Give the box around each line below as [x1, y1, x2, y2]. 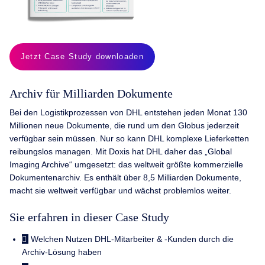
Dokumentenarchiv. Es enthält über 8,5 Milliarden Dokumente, [9, 173, 241, 183]
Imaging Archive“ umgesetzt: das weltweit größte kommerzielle [9, 160, 243, 170]
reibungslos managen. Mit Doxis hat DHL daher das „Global [9, 147, 232, 157]
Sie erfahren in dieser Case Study [9, 211, 169, 224]
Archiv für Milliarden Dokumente [9, 88, 173, 101]
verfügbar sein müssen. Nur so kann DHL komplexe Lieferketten [9, 134, 249, 144]
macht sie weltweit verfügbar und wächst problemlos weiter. [9, 186, 231, 196]
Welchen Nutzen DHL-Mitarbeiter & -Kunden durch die [31, 234, 234, 244]
